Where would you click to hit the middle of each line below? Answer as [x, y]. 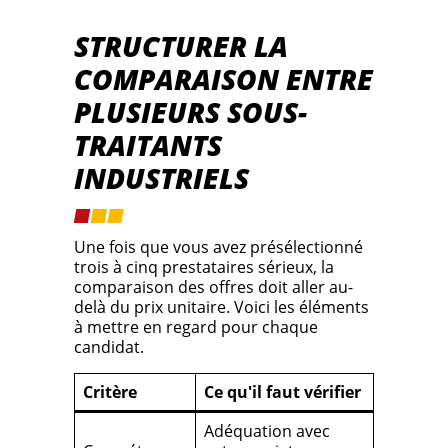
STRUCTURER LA [181, 46]
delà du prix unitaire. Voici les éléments [221, 307]
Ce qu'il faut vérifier [282, 392]
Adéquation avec [267, 431]
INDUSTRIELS [161, 178]
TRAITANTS [148, 145]
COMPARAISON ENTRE [223, 79]
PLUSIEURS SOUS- [190, 112]
